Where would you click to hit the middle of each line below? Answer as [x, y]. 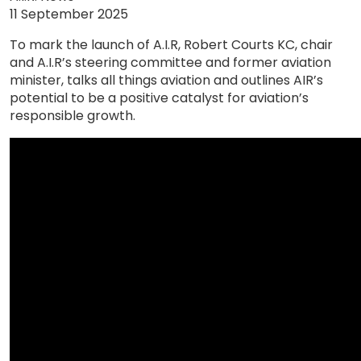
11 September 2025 [69, 14]
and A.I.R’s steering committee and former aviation [170, 62]
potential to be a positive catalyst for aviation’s [159, 98]
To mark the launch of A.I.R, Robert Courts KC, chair [171, 45]
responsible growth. [73, 116]
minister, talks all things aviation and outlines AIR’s [166, 80]
